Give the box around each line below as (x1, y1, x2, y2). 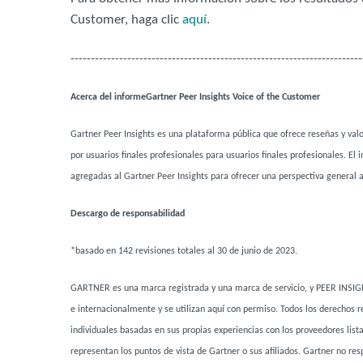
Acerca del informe (70, 92, 146, 102)
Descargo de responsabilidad (70, 209, 185, 219)
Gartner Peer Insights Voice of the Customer (146, 92, 320, 102)
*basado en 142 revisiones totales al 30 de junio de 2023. (70, 246, 297, 256)
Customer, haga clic (70, 13, 182, 27)
